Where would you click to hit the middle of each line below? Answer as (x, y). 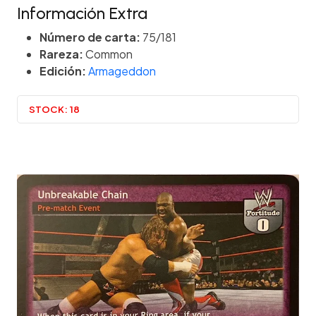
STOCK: (48, 109)
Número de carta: (90, 37)
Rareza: (61, 54)
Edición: (63, 71)
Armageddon (122, 71)
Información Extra (82, 14)
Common (108, 54)
